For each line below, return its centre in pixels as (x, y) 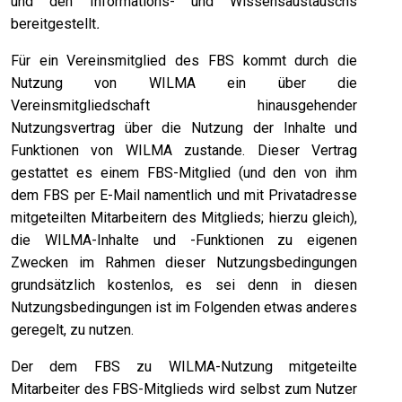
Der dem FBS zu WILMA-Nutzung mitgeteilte (184, 367)
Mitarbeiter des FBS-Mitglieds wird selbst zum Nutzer (184, 389)
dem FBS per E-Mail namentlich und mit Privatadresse (184, 196)
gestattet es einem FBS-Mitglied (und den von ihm (184, 173)
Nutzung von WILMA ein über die (184, 83)
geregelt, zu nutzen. (72, 330)
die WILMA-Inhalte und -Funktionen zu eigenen (184, 240)
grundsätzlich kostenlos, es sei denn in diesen (184, 285)
